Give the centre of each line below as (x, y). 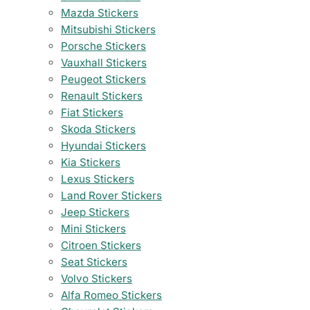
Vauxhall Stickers (104, 63)
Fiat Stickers (92, 113)
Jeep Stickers (95, 212)
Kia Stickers (91, 163)
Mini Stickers (93, 229)
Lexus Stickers (98, 179)
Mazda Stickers (100, 13)
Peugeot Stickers (103, 80)
